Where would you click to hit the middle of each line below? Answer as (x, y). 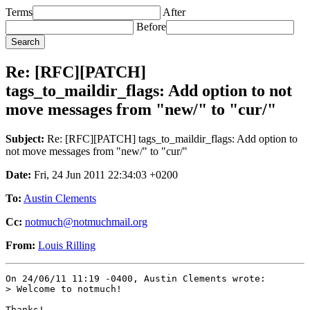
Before (151, 27)
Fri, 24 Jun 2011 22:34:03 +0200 (104, 174)
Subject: (25, 138)
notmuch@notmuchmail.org (86, 221)
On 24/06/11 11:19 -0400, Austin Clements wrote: (136, 278)
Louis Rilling (67, 245)
